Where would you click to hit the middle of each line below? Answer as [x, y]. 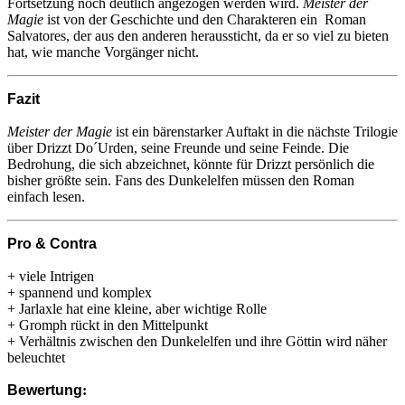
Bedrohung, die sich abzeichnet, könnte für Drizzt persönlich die [191, 164]
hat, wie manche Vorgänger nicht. [103, 52]
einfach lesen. [46, 196]
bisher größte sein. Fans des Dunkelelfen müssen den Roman [181, 180]
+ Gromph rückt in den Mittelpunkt [108, 325]
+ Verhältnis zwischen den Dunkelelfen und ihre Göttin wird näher [197, 341]
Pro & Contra [52, 243]
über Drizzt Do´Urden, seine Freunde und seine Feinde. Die [178, 147]
